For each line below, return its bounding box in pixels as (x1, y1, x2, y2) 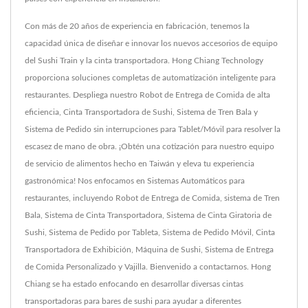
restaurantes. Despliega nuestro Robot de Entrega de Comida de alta (25, 91, 270, 100)
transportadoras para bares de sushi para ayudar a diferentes (25, 297, 241, 306)
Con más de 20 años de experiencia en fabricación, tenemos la (25, 22, 250, 31)
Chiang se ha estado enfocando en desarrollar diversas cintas (25, 280, 243, 289)
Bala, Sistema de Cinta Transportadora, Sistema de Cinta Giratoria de (25, 211, 272, 220)
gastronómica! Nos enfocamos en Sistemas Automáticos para (25, 177, 245, 186)
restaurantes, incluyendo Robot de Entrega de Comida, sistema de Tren (25, 194, 280, 203)
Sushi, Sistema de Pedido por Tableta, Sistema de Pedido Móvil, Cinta (25, 228, 275, 237)
